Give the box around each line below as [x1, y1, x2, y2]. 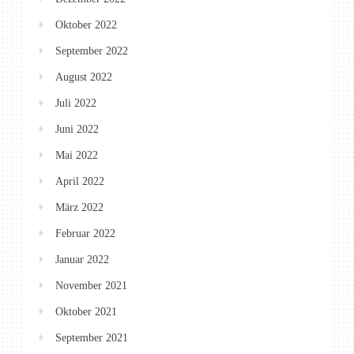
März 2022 [55, 201, 104, 213]
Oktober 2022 [55, 18, 117, 31]
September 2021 [55, 331, 128, 344]
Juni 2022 [55, 122, 99, 135]
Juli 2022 [55, 96, 96, 109]
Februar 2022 [55, 227, 115, 239]
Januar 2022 [55, 253, 109, 265]
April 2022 [55, 175, 104, 187]
